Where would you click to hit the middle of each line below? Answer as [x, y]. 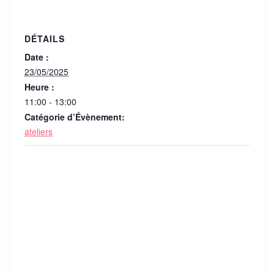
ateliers [39, 132]
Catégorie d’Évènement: [75, 117]
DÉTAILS [45, 39]
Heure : [39, 87]
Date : [37, 57]
